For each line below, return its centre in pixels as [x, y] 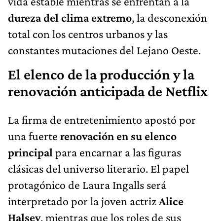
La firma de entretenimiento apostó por [102, 119]
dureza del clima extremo [70, 17]
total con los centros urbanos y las [88, 34]
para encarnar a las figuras [117, 152]
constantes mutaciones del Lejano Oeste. [104, 50]
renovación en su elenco [118, 136]
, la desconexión [169, 17]
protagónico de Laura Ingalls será [87, 184]
